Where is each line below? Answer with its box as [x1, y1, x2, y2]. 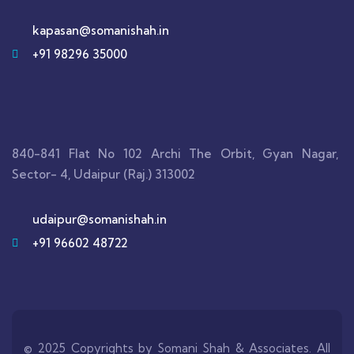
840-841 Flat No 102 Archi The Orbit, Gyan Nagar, [12, 146, 338, 162]
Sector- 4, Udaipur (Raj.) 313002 [12, 167, 195, 183]
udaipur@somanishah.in [32, 212, 167, 228]
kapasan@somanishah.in [32, 23, 169, 39]
